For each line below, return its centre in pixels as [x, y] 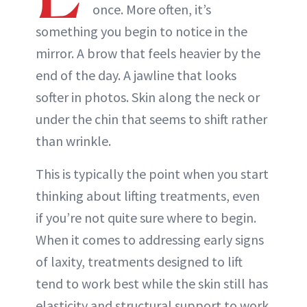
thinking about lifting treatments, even [148, 196]
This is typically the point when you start [152, 174]
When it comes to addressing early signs [150, 240]
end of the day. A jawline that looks [136, 75]
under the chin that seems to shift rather [151, 119]
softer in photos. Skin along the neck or [148, 97]
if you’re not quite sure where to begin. [146, 218]
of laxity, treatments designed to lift [139, 262]
